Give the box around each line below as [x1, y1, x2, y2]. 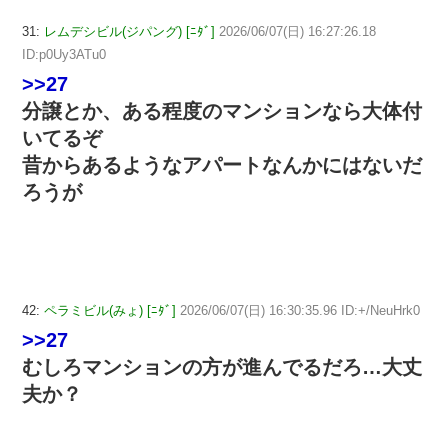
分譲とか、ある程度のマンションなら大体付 [22, 99, 422, 122]
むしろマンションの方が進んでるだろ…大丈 [22, 356, 422, 379]
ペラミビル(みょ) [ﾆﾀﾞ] [44, 303, 176, 319]
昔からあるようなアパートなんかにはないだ [22, 153, 422, 176]
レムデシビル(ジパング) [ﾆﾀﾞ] [44, 23, 215, 39]
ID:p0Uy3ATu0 [22, 46, 106, 62]
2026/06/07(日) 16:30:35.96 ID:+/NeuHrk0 [180, 303, 420, 319]
